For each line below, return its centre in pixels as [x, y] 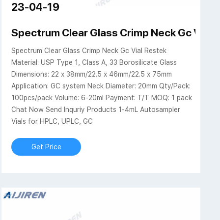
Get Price [46, 147]
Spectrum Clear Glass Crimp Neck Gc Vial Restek [89, 51]
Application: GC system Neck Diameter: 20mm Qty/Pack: [101, 86]
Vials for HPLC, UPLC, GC [52, 122]
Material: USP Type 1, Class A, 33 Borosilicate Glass [94, 63]
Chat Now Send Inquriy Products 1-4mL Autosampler [96, 110]
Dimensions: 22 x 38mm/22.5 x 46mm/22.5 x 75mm [92, 74]
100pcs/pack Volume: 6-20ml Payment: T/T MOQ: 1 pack [102, 98]
